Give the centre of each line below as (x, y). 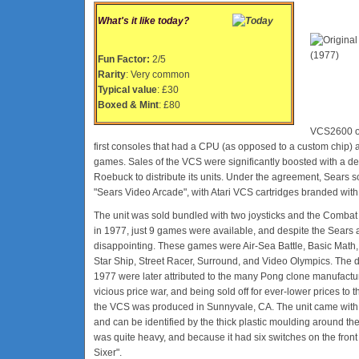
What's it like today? (143, 21)
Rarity (112, 75)
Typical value (127, 90)
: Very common (158, 75)
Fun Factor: (125, 59)
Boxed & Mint (128, 105)
